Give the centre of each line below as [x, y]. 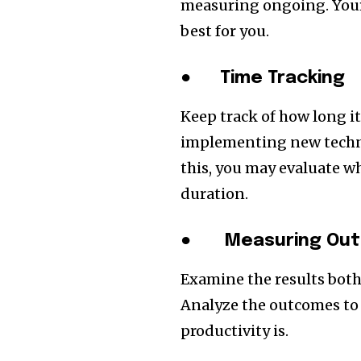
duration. [215, 193]
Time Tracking [283, 78]
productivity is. [235, 330]
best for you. [225, 31]
